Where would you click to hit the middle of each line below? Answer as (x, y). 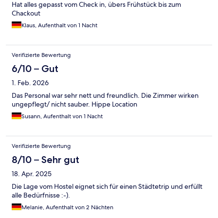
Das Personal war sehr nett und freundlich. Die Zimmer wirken (105, 96)
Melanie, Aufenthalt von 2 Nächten (67, 208)
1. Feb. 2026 (30, 83)
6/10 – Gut (35, 69)
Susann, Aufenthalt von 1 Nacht (62, 117)
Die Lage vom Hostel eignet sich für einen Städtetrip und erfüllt (107, 187)
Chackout (26, 13)
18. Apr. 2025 (32, 174)
